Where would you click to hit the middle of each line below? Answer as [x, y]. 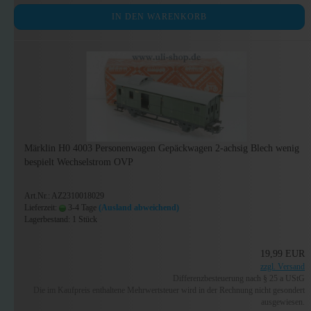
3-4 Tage [81, 208]
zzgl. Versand [283, 267]
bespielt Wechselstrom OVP [79, 162]
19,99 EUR [283, 254]
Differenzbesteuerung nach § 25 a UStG [239, 278]
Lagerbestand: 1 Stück [61, 219]
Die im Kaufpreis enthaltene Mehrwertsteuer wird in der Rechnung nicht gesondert [169, 290]
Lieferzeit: [42, 208]
